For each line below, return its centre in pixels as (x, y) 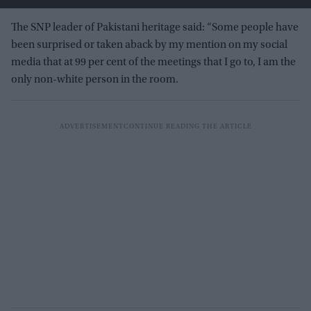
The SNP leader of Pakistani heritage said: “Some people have (155, 28)
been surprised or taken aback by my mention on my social (149, 45)
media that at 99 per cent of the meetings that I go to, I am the (153, 63)
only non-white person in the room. (95, 80)
